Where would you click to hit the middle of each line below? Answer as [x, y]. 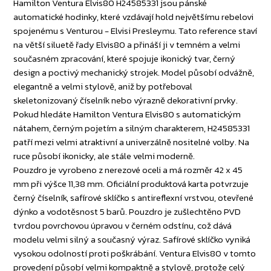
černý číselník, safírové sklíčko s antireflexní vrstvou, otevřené [134, 198]
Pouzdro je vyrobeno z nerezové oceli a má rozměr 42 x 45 [128, 170]
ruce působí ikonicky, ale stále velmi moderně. [104, 156]
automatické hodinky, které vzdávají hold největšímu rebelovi [134, 17]
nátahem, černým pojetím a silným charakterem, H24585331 [132, 128]
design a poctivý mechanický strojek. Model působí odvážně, [134, 73]
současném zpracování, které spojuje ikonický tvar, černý [125, 59]
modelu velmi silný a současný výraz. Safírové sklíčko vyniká [132, 240]
